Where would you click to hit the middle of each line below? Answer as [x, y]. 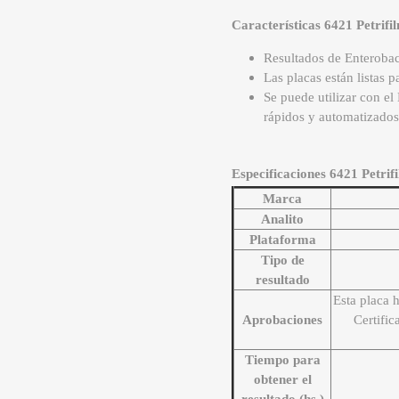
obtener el [282, 380]
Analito [283, 220]
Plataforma [282, 240]
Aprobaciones [283, 320]
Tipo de [282, 261]
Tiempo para [282, 360]
